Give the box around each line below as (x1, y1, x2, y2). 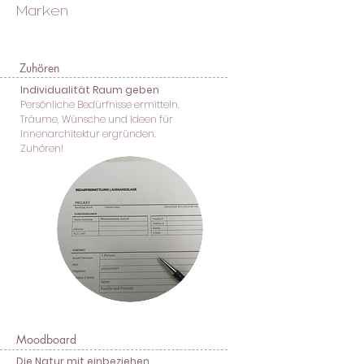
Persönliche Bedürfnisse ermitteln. (20, 97, 182, 111)
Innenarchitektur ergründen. (20, 127, 158, 141)
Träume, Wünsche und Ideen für (20, 112, 173, 126)
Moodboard (16, 331, 76, 347)
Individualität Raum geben (20, 83, 159, 97)
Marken (16, 3, 68, 18)
